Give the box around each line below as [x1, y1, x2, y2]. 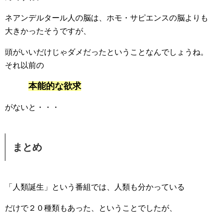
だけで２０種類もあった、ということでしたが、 [5, 204, 177, 213]
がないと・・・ [5, 103, 60, 112]
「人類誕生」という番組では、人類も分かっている [5, 183, 185, 192]
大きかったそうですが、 [5, 27, 91, 36]
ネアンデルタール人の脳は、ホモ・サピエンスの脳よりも [5, 14, 208, 22]
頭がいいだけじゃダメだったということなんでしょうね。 [5, 48, 208, 57]
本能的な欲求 [28, 81, 81, 91]
